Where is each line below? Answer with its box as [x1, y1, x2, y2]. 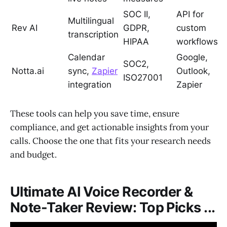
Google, [176, 52, 208, 63]
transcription [68, 29, 119, 40]
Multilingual [68, 16, 114, 26]
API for [176, 9, 204, 20]
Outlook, [176, 66, 210, 77]
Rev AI [12, 23, 37, 33]
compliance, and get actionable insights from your [10, 122, 209, 133]
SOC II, [123, 9, 150, 20]
